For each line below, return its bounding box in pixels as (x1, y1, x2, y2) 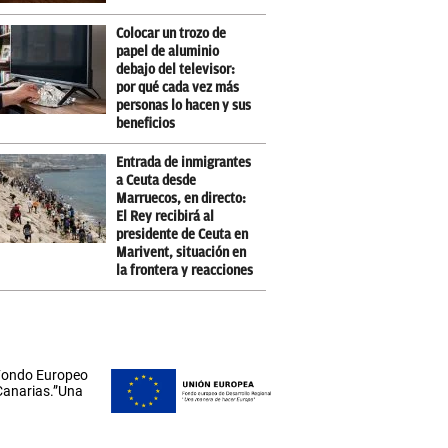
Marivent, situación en (116, 245, 247, 260)
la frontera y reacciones (116, 263, 254, 278)
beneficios (116, 116, 176, 131)
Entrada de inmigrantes (116, 155, 252, 170)
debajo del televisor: (116, 62, 236, 77)
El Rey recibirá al (116, 209, 215, 224)
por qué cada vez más (116, 80, 240, 95)
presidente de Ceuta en (116, 227, 249, 242)
